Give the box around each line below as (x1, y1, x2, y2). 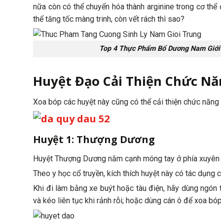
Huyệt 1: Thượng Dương (33, 133, 155, 147)
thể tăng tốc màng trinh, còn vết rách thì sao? (33, 14, 184, 24)
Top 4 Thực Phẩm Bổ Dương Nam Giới (99, 44, 220, 53)
